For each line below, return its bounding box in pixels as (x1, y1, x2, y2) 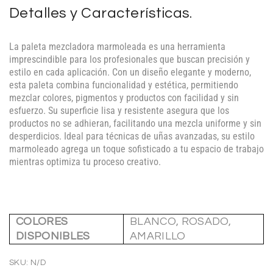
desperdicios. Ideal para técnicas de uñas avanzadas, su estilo (9, 130, 255, 143)
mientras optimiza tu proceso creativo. (9, 156, 161, 168)
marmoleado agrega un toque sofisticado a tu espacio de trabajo (9, 143, 264, 155)
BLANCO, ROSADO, (130, 216, 232, 228)
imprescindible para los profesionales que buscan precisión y (9, 54, 250, 66)
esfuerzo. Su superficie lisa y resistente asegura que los (9, 105, 229, 117)
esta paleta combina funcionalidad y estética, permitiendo (9, 79, 238, 91)
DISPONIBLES (16, 230, 90, 243)
